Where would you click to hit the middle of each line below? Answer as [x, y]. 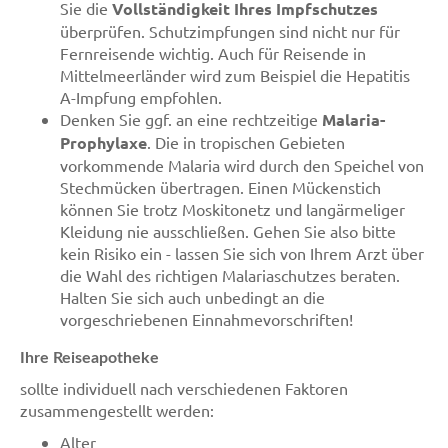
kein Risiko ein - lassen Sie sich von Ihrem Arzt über [242, 252]
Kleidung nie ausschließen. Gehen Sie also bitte [228, 230]
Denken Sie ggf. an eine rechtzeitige [191, 118]
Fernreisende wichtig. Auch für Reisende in [213, 52]
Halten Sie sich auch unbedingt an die [192, 296]
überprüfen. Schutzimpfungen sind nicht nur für [230, 30]
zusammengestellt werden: [117, 409]
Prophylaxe [103, 142]
